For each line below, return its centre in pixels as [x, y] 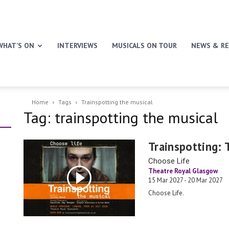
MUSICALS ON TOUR [144, 45]
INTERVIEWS [77, 45]
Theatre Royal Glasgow [183, 171]
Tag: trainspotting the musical [121, 117]
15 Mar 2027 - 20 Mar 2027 [186, 180]
